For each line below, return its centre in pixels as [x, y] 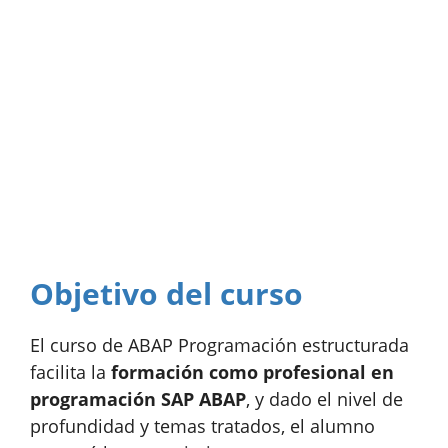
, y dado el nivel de [324, 398]
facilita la [70, 371]
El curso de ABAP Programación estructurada [219, 344]
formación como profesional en [252, 371]
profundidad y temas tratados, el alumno [202, 425]
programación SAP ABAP [138, 398]
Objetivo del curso [166, 293]
